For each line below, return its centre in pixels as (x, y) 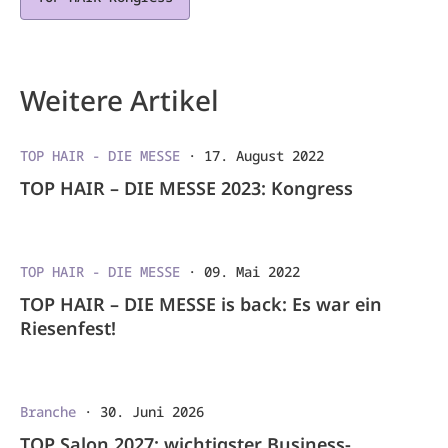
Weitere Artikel (119, 99)
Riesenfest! (68, 327)
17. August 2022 (264, 155)
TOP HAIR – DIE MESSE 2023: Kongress (186, 187)
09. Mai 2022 (252, 271)
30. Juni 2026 (152, 411)
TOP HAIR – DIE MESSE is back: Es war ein (201, 303)
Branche (48, 411)
